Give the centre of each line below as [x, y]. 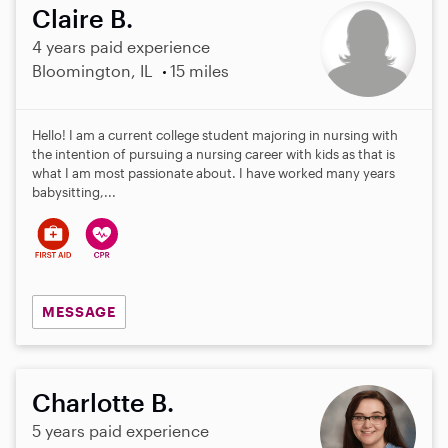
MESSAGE [78, 311]
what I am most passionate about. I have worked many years [213, 173]
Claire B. [82, 18]
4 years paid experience [121, 47]
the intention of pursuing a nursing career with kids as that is [213, 154]
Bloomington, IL [92, 71]
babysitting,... [74, 192]
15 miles [199, 71]
